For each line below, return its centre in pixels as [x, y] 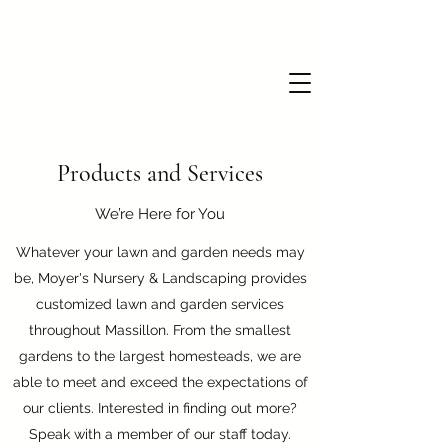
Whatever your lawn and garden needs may [160, 252]
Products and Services [160, 173]
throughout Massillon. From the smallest [160, 330]
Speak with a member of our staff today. [160, 434]
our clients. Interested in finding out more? [160, 408]
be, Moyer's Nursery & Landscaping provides [160, 278]
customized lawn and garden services [160, 304]
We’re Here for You [160, 214]
